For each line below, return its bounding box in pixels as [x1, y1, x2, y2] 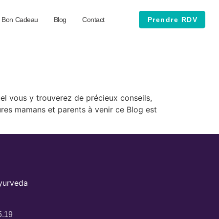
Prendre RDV [147, 16, 198, 23]
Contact [82, 16, 105, 23]
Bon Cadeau [1, 16, 38, 23]
